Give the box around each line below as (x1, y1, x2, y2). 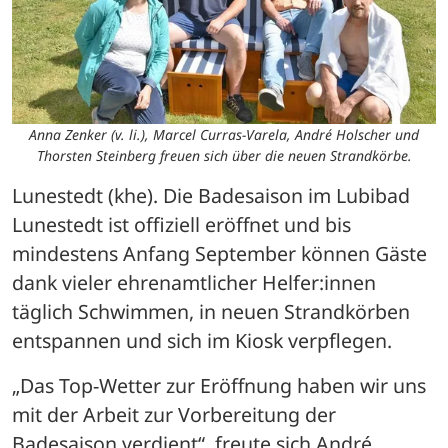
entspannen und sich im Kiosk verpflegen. (12, 326, 392, 354)
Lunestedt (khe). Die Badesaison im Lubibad (12, 181, 410, 209)
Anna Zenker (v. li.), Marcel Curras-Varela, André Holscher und (29, 124, 419, 144)
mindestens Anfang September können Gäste (12, 239, 427, 267)
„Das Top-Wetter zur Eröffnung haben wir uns (12, 371, 426, 399)
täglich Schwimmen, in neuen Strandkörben (12, 297, 410, 325)
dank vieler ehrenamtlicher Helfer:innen (12, 268, 376, 296)
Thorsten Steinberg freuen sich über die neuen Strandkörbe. (36, 145, 412, 165)
